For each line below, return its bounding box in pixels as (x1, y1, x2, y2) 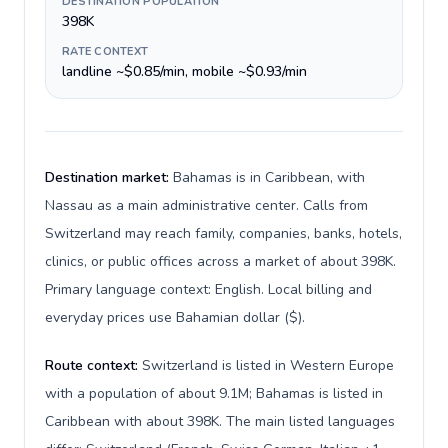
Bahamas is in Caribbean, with (173, 168, 365, 187)
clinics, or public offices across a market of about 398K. (45, 252, 396, 271)
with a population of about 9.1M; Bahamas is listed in (45, 384, 383, 403)
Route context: (45, 356, 142, 375)
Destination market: (45, 168, 173, 187)
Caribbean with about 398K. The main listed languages (45, 412, 395, 431)
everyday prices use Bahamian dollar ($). (45, 308, 305, 327)
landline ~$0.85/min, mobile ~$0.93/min (62, 62, 307, 81)
